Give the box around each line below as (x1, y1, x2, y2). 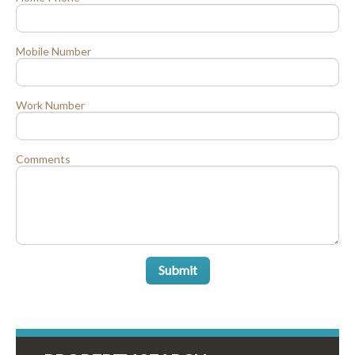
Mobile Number (16, 44, 91, 58)
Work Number (16, 97, 85, 112)
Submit (158, 261, 197, 277)
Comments (16, 151, 71, 166)
